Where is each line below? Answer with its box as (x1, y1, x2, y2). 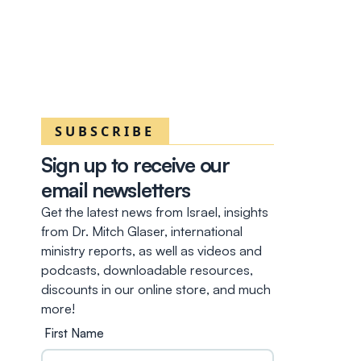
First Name (44, 326, 105, 341)
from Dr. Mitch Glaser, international (40, 222, 243, 239)
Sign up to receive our (40, 151, 230, 177)
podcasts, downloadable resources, (40, 261, 253, 278)
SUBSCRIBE (54, 122, 156, 140)
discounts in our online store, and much (40, 280, 271, 297)
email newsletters (40, 176, 191, 202)
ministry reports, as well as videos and (40, 242, 262, 259)
